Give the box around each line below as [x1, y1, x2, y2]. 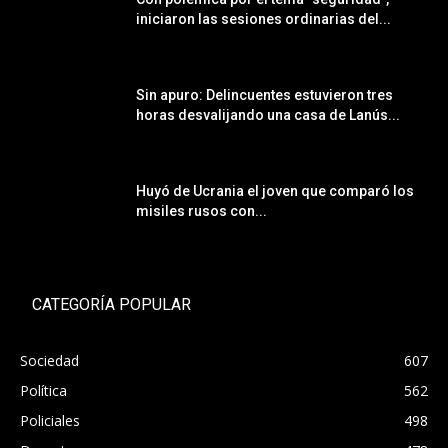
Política [20, 381, 67, 401]
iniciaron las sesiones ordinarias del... [136, 11, 391, 28]
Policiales [20, 411, 80, 431]
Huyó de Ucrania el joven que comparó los [136, 183, 414, 200]
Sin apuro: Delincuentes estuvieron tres [136, 87, 393, 104]
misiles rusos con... [136, 203, 267, 220]
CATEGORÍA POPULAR [32, 295, 191, 315]
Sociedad [20, 351, 79, 371]
